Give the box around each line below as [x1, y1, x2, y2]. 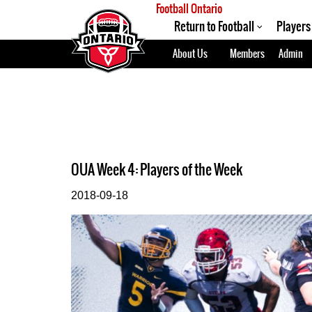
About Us [173, 46, 208, 61]
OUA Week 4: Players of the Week [71, 159, 242, 180]
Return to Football [174, 17, 254, 36]
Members [230, 46, 265, 61]
